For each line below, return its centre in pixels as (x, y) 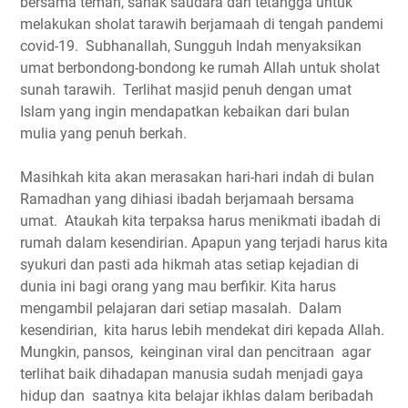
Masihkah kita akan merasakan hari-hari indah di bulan (197, 177)
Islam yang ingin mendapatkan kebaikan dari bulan (185, 111)
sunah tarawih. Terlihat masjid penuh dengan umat (186, 89)
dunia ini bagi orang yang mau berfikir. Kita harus (178, 286)
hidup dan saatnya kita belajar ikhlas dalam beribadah (197, 395)
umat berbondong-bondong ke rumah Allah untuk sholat (200, 67)
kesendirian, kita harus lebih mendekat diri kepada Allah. (204, 330)
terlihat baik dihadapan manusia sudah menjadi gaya (192, 373)
